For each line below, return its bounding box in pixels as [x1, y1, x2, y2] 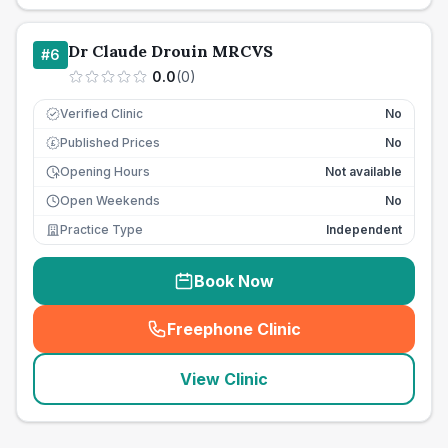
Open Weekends [60, 193, 160, 208]
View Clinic [180, 369, 268, 389]
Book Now [194, 271, 274, 291]
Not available [325, 164, 402, 179]
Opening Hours [60, 164, 150, 179]
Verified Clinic [60, 106, 143, 121]
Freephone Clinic [167, 319, 301, 339]
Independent [326, 222, 402, 237]
